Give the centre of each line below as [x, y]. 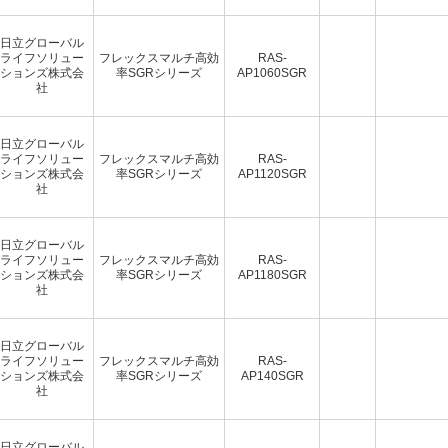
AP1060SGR [272, 72]
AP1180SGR [272, 274]
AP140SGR [272, 375]
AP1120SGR [272, 173]
